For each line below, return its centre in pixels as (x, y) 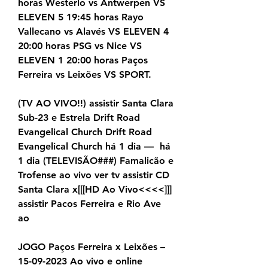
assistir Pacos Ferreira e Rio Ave (89, 204)
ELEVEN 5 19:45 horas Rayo (81, 17)
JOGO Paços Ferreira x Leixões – (92, 247)
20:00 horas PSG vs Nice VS (80, 46)
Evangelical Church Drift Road (85, 132)
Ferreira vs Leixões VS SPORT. (85, 75)
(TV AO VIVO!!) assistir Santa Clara (96, 103)
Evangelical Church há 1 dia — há (94, 147)
